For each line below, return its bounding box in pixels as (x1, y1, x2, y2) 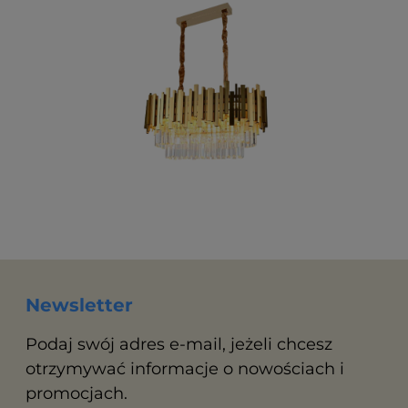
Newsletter (25, 294, 133, 317)
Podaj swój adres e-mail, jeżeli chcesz (25, 334, 332, 355)
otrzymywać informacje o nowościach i (25, 359, 344, 380)
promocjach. (25, 383, 127, 404)
